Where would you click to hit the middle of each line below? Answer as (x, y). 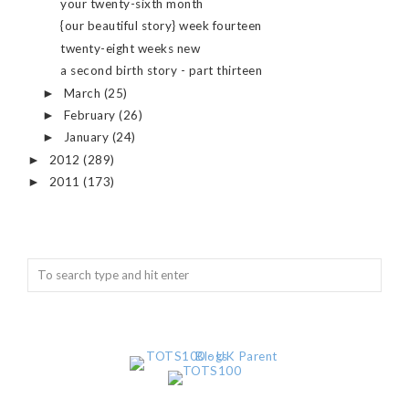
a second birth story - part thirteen (162, 71)
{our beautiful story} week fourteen (161, 26)
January (88, 137)
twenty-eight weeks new (131, 48)
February (91, 115)
